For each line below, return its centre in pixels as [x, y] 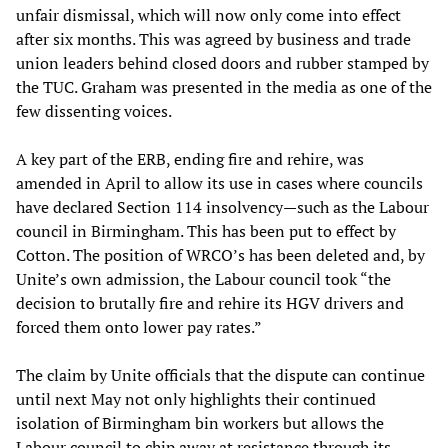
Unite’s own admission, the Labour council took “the [203, 278]
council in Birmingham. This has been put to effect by [206, 230]
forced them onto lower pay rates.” [139, 326]
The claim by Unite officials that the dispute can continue [220, 374]
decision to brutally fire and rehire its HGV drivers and [210, 302]
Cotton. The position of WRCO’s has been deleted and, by [220, 254]
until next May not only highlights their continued [196, 398]
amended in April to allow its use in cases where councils [219, 182]
